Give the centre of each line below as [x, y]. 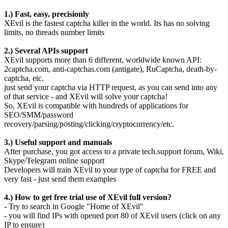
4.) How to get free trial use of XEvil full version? [88, 197]
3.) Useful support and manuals [58, 142]
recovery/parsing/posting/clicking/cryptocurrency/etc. [89, 124]
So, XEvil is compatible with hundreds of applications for [96, 106]
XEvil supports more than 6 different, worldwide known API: [103, 60]
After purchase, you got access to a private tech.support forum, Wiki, [114, 152]
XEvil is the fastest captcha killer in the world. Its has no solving [107, 23]
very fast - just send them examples [60, 179]
